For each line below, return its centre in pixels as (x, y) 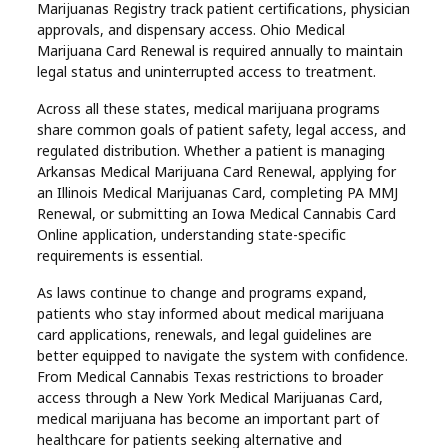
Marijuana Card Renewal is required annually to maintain (220, 50)
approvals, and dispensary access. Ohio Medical (191, 29)
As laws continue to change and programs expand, (202, 292)
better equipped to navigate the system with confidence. (223, 355)
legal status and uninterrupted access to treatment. (207, 71)
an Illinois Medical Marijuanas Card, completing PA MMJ (218, 192)
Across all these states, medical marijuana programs (209, 108)
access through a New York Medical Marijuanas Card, (210, 397)
